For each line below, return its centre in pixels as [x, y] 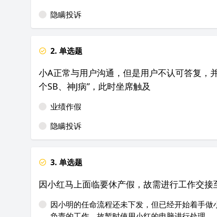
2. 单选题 [66, 51]
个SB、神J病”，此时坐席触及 [95, 86]
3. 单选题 [66, 162]
